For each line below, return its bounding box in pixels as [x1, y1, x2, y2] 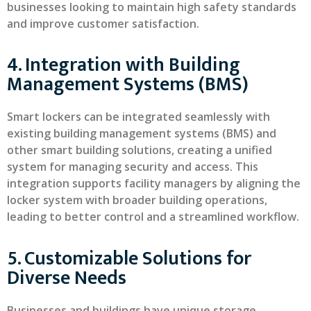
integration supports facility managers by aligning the [7, 176, 301, 192]
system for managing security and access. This [7, 159, 258, 175]
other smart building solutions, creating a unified [7, 142, 272, 158]
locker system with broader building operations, [7, 192, 267, 208]
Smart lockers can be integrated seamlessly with [7, 109, 270, 125]
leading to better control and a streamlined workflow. [7, 209, 299, 225]
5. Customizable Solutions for [7, 242, 251, 275]
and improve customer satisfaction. [7, 16, 199, 32]
